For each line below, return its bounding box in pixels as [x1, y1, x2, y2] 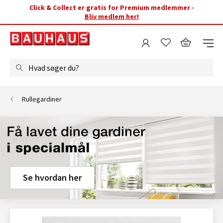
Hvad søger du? [28, 63, 79, 73]
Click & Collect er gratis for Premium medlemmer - [29, 3, 194, 12]
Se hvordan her [23, 171, 82, 183]
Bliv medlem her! [84, 12, 139, 21]
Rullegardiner [22, 95, 62, 104]
